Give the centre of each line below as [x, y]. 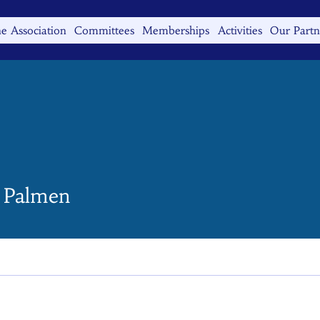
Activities [240, 30]
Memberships [176, 30]
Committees [105, 30]
